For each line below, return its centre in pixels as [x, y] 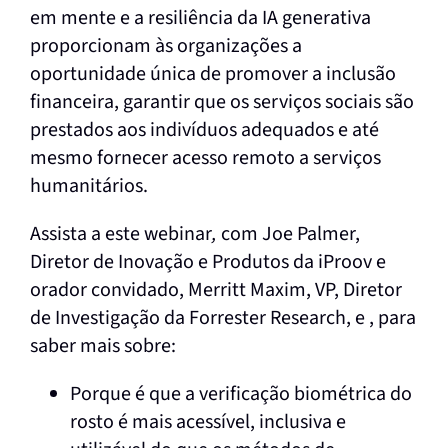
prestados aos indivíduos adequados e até [204, 129]
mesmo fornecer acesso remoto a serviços [205, 157]
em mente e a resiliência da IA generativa [200, 17]
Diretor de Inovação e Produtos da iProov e [207, 261]
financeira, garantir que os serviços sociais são [221, 101]
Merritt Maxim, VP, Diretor [292, 289]
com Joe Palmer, [290, 233]
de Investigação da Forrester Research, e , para [222, 317]
